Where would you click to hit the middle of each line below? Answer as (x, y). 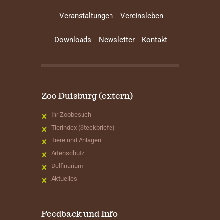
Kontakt (155, 40)
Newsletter (117, 40)
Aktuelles (64, 178)
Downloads (73, 40)
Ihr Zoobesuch (71, 114)
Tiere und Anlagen (76, 140)
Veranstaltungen (86, 16)
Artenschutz (68, 153)
